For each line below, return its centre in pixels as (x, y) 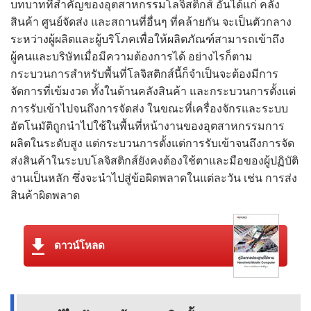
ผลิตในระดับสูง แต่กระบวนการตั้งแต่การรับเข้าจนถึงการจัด (152, 144)
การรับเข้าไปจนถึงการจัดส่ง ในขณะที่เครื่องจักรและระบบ (149, 109)
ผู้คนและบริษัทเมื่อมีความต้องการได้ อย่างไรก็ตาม (132, 57)
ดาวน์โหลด (79, 246)
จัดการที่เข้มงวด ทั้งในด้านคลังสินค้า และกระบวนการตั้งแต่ (153, 92)
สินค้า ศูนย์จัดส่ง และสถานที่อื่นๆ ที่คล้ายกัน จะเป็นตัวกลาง (151, 22)
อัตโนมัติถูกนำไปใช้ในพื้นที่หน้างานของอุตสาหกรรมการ (148, 126)
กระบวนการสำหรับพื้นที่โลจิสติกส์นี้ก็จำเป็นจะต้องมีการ (144, 74)
